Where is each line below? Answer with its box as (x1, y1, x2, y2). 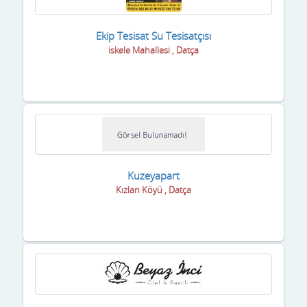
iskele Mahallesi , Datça (108, 43, 199, 56)
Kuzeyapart (127, 168, 180, 182)
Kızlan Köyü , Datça (116, 183, 191, 196)
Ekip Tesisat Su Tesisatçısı (96, 28, 211, 42)
